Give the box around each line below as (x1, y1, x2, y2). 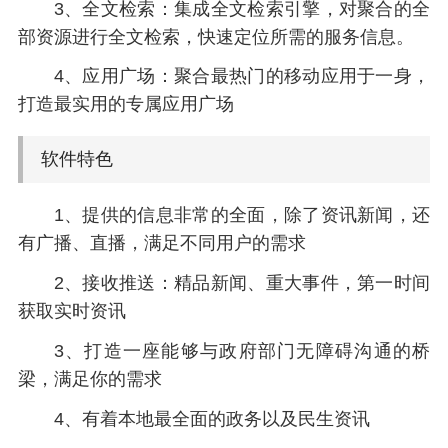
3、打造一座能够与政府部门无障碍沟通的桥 (53, 341, 431, 362)
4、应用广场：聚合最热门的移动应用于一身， (53, 66, 431, 87)
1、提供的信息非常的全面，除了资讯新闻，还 (53, 205, 431, 226)
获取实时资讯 (17, 301, 126, 322)
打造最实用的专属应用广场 (17, 94, 234, 115)
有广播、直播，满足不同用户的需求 (17, 233, 306, 254)
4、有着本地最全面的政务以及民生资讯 (53, 409, 370, 430)
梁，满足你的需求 (17, 369, 162, 390)
